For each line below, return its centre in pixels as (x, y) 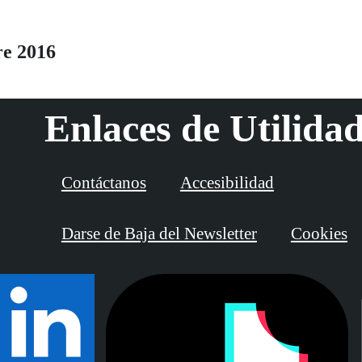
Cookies (319, 234)
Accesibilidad (227, 183)
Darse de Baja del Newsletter (159, 234)
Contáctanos (103, 183)
